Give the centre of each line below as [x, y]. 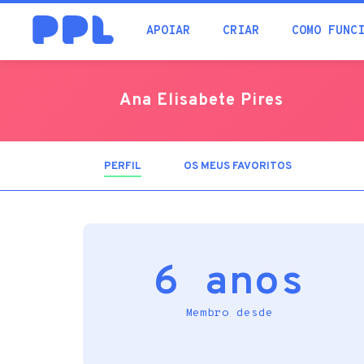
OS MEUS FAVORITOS [238, 167]
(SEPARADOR [175, 167]
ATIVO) [160, 177]
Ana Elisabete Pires [201, 101]
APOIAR [168, 31]
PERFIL [123, 167]
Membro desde [229, 313]
